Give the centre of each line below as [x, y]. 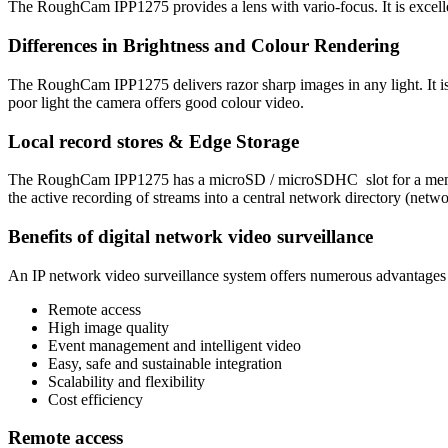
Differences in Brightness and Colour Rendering [204, 46]
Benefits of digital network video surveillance [190, 237]
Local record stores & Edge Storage [153, 141]
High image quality [108, 327]
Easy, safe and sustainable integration [165, 363]
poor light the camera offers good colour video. [156, 102]
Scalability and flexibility [126, 381]
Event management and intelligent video [174, 345]
